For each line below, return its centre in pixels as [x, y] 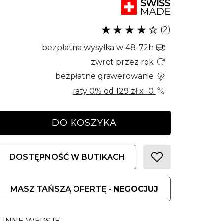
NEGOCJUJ [136, 189]
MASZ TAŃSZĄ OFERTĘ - [62, 189]
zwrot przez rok [122, 62]
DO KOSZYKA [84, 123]
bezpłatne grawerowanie [106, 76]
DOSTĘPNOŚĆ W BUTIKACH [67, 157]
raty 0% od [94, 91]
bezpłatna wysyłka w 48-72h [99, 47]
